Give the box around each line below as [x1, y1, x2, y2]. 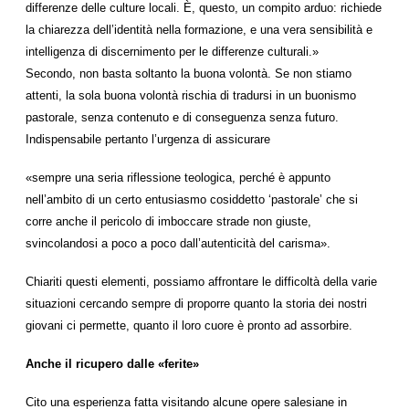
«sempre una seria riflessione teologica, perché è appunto [26, 171, 330, 184]
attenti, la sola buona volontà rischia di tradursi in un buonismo [26, 89, 356, 102]
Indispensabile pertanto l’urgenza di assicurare [26, 132, 270, 146]
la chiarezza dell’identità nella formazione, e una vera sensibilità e [26, 23, 372, 37]
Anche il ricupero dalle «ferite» [26, 357, 199, 371]
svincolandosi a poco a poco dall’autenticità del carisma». [26, 236, 330, 250]
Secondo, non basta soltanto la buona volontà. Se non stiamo [26, 67, 351, 80]
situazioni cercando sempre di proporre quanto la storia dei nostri [26, 297, 367, 310]
